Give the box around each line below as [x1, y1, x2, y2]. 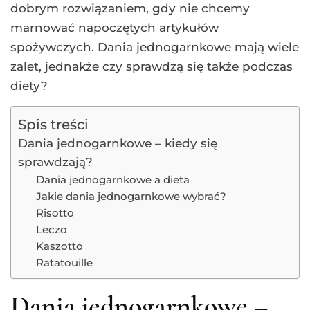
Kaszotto [35, 239, 83, 253]
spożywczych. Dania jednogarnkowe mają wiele [10, 39, 299, 54]
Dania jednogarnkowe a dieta [35, 172, 190, 186]
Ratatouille [35, 255, 93, 269]
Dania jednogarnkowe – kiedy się [18, 136, 217, 150]
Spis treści [18, 115, 89, 133]
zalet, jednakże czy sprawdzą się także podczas [10, 59, 293, 73]
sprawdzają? [18, 154, 93, 169]
